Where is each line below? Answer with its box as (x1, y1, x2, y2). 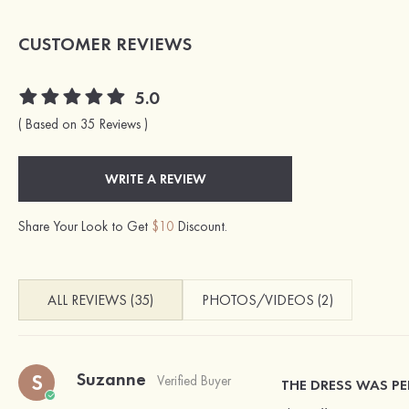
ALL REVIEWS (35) (47, 290, 153, 310)
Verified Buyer (157, 372, 231, 391)
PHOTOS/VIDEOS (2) (202, 290, 333, 310)
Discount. (174, 217, 227, 236)
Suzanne (77, 367, 146, 392)
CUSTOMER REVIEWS (18, 32, 192, 57)
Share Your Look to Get (18, 217, 152, 236)
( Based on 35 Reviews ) (18, 115, 148, 134)
